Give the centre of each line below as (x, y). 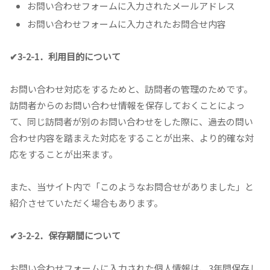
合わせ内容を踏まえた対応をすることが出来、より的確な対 (132, 138)
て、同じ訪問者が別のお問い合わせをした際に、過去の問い (131, 122)
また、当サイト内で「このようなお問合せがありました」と (132, 187)
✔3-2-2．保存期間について (65, 236)
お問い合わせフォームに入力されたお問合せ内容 (127, 24)
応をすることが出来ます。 (64, 154)
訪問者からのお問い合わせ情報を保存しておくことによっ (127, 105)
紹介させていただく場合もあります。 (86, 203)
